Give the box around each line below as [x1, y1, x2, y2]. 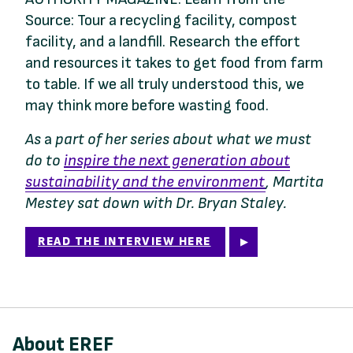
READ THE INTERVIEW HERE [38, 234, 211, 250]
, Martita [266, 173, 324, 192]
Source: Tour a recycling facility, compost [25, 11, 297, 31]
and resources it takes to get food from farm [25, 54, 323, 73]
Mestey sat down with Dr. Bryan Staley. [25, 194, 287, 214]
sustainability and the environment [25, 173, 266, 192]
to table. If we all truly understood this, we [25, 75, 304, 95]
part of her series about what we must [52, 130, 311, 150]
